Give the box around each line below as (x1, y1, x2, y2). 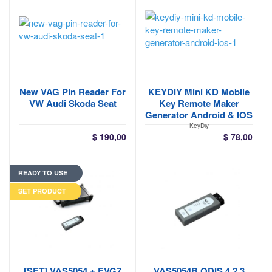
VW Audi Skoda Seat (29, 97, 117, 110)
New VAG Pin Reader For (19, 85, 126, 98)
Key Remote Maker (158, 97, 239, 110)
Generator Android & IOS (145, 108, 253, 121)
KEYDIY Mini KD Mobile (148, 85, 250, 98)
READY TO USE (18, 168, 67, 177)
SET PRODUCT (18, 186, 66, 195)
